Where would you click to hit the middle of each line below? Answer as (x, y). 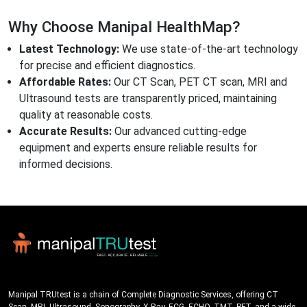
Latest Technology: (69, 49)
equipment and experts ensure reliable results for (138, 148)
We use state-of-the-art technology (209, 49)
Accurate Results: (65, 132)
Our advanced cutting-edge (179, 132)
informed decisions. (66, 164)
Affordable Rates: (65, 82)
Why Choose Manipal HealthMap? (124, 27)
